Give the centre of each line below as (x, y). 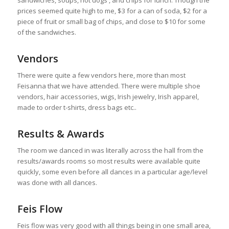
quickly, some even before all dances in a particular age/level (112, 171)
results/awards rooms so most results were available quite (109, 161)
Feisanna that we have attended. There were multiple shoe (109, 86)
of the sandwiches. (47, 32)
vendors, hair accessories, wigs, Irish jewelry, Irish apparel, (108, 96)
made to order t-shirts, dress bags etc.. (77, 107)
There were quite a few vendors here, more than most (101, 75)
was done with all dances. (57, 182)
